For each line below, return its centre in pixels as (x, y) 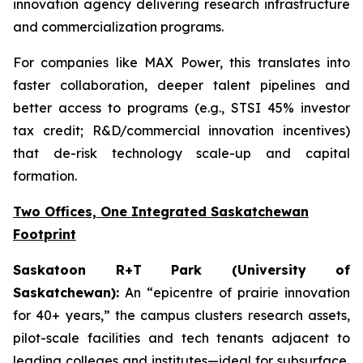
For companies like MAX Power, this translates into (181, 62)
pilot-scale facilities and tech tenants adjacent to (181, 338)
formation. (45, 176)
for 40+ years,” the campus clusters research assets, (181, 315)
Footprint (45, 234)
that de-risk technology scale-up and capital (181, 153)
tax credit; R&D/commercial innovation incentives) (181, 130)
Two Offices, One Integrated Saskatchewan (161, 211)
